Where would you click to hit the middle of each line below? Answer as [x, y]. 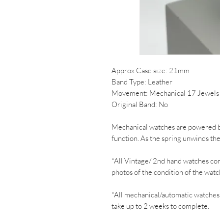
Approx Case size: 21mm [151, 70]
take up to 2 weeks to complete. [160, 206]
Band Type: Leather [142, 82]
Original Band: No [140, 104]
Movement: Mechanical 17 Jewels [165, 93]
